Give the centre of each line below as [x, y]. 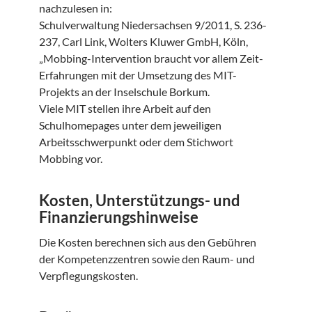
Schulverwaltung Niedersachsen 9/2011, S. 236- [153, 25]
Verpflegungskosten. [88, 276]
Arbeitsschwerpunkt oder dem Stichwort [136, 142]
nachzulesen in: [76, 8]
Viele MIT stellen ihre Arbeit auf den [125, 109]
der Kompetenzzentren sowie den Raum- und [147, 259]
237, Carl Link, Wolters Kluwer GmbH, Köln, [143, 42]
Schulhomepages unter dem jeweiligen [130, 125]
